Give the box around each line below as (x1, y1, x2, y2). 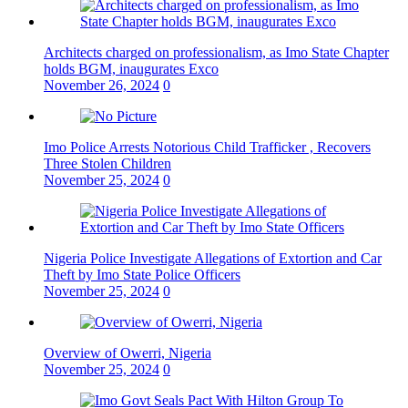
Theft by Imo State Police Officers (44, 267, 240, 283)
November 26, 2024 (44, 77, 159, 94)
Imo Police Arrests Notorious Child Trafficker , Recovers (44, 139, 371, 156)
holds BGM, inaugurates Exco (44, 61, 219, 77)
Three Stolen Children (44, 156, 171, 172)
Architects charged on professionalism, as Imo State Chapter (44, 45, 389, 61)
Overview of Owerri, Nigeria (44, 345, 211, 362)
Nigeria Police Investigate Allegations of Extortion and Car (44, 250, 382, 267)
